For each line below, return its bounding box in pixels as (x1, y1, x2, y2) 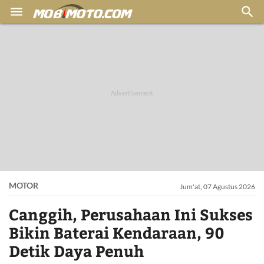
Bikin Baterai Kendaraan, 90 (9, 222, 225, 243)
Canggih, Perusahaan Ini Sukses (9, 204, 253, 225)
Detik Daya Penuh (9, 240, 144, 261)
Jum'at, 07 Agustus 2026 (180, 182, 255, 191)
